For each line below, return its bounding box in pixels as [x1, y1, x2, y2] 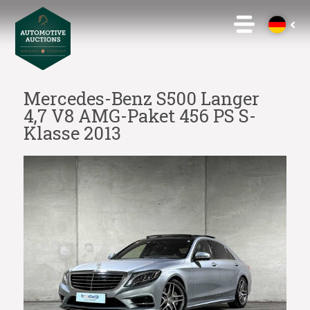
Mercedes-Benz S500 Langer [23, 86, 259, 110]
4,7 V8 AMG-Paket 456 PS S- [23, 104, 256, 127]
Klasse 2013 [23, 121, 121, 145]
